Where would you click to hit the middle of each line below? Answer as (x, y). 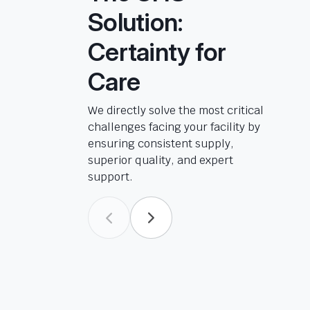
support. (110, 177)
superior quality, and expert (161, 160)
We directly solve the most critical (176, 110)
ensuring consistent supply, (161, 144)
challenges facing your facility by (174, 127)
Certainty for (157, 52)
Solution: (136, 22)
